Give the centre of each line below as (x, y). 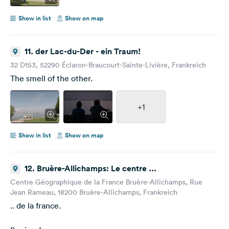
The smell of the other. (51, 78)
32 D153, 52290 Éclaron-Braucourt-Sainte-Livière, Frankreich (108, 65)
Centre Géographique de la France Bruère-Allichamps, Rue (106, 182)
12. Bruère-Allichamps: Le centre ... (91, 168)
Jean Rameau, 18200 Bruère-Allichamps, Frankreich (94, 192)
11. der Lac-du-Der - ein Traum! (83, 51)
